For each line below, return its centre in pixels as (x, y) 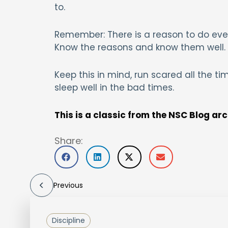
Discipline (68, 221)
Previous (68, 186)
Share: (68, 141)
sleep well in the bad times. (114, 88)
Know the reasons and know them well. (140, 48)
